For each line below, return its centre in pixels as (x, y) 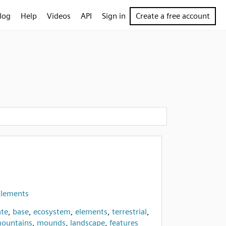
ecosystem (52, 212)
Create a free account (173, 16)
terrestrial (129, 212)
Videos (59, 16)
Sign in (114, 16)
